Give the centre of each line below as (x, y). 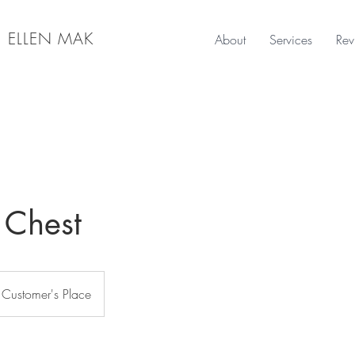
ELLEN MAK (51, 38)
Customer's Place (46, 294)
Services (291, 40)
